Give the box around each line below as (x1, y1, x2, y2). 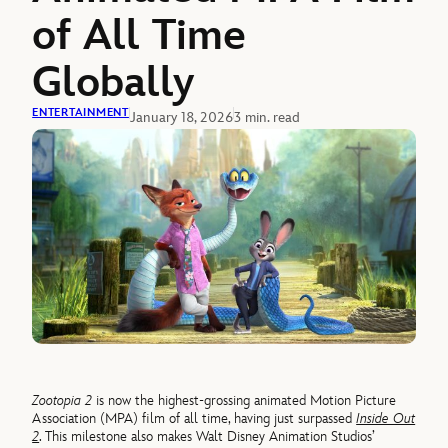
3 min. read (233, 108, 300, 126)
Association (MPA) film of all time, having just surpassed (32, 410, 357, 428)
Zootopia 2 (32, 392, 93, 410)
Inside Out (356, 410, 416, 428)
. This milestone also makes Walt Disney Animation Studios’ (39, 428, 375, 446)
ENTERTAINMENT (32, 105, 129, 119)
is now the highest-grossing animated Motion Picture (92, 392, 397, 410)
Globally (32, 58, 195, 108)
